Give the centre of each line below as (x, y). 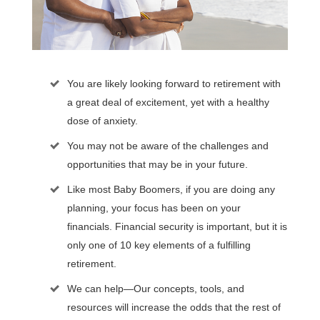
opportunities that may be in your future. (157, 164)
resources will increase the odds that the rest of (174, 307)
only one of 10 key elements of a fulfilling (159, 245)
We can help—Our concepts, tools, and (155, 288)
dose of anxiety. (102, 120)
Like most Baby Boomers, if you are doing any (171, 189)
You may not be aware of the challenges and (167, 145)
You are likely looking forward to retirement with (174, 83)
